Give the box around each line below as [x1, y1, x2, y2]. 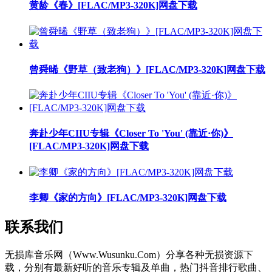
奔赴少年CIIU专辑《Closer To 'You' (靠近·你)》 [29, 128, 233, 139]
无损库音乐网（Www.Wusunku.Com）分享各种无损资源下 [5, 250, 253, 260]
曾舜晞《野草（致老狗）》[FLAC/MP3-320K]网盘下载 [29, 64, 265, 75]
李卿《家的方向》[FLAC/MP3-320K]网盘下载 [29, 192, 226, 203]
